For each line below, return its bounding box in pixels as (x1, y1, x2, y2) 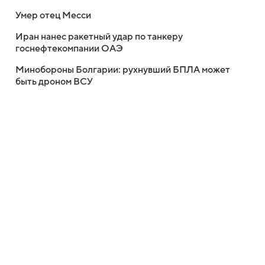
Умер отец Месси (15, 10, 91, 21)
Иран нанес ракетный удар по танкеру (15, 31, 183, 42)
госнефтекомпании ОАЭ (15, 43, 123, 54)
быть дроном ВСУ (15, 76, 93, 87)
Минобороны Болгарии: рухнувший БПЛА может (15, 64, 230, 75)
